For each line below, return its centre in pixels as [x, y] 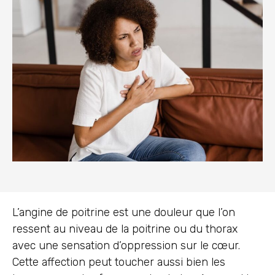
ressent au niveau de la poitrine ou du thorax [125, 229]
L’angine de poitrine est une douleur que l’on [124, 212]
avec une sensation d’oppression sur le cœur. [126, 245]
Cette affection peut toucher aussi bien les [119, 262]
